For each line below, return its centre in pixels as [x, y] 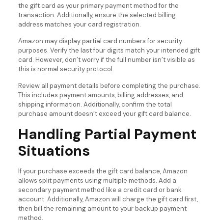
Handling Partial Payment [107, 134]
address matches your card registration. [79, 25]
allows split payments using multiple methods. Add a [97, 181]
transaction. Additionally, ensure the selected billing [97, 15]
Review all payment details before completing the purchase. [109, 86]
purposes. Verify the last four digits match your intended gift [109, 51]
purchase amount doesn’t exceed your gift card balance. [104, 114]
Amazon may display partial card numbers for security [100, 41]
